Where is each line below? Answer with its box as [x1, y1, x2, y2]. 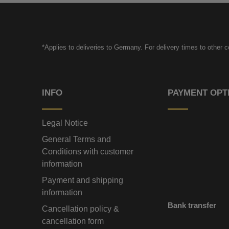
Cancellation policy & [41, 204, 119, 214]
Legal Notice [41, 119, 88, 128]
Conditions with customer [41, 147, 133, 156]
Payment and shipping [41, 176, 123, 185]
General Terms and [41, 135, 111, 144]
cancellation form [41, 217, 104, 226]
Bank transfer [168, 201, 217, 210]
